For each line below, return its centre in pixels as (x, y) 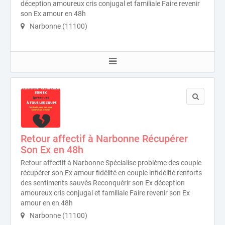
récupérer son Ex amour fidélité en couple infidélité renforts (111, 173)
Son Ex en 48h (52, 150)
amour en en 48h (47, 203)
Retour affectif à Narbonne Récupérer (104, 139)
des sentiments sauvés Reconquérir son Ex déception (103, 183)
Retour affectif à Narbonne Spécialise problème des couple (111, 163)
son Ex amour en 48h (53, 14)
